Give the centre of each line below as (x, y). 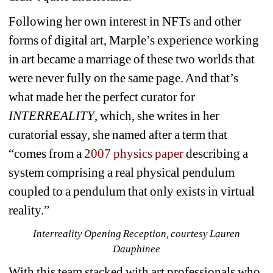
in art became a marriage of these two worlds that (132, 59)
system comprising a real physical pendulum (122, 172)
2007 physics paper (134, 153)
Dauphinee (136, 249)
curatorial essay (48, 134)
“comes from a (47, 153)
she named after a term (151, 134)
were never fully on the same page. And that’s (124, 78)
